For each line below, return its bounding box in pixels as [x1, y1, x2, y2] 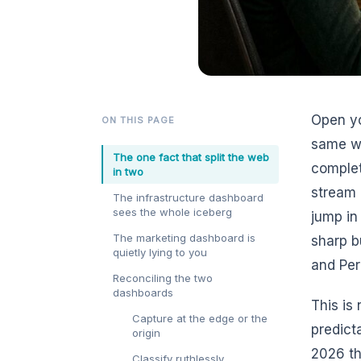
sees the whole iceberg [113, 205, 232, 219]
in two [113, 165, 143, 179]
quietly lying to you [113, 246, 207, 259]
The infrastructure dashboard [113, 191, 263, 205]
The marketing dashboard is [113, 231, 255, 245]
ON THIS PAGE [102, 114, 175, 127]
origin [132, 326, 160, 340]
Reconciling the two [113, 272, 213, 285]
